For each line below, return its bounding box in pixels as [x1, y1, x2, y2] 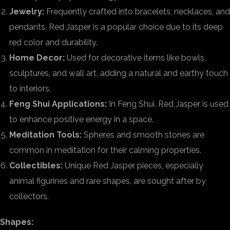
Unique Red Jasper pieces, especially [63, 161, 203, 170]
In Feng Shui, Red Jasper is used [107, 99, 228, 109]
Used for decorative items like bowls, [65, 53, 206, 63]
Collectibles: [9, 161, 63, 170]
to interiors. [9, 84, 51, 93]
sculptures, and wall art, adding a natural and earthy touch [9, 68, 228, 78]
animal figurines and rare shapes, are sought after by [9, 176, 206, 186]
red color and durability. [9, 37, 98, 47]
